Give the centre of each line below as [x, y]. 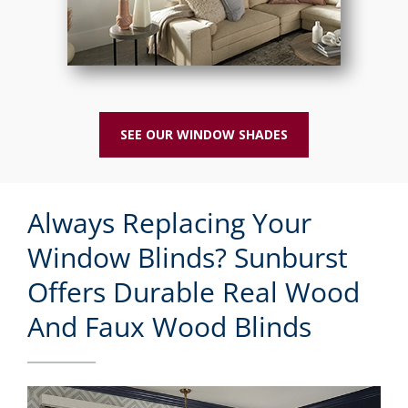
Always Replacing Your [169, 222]
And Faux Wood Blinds [169, 326]
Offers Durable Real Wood [194, 291]
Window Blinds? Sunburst [188, 257]
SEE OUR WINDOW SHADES [204, 134]
